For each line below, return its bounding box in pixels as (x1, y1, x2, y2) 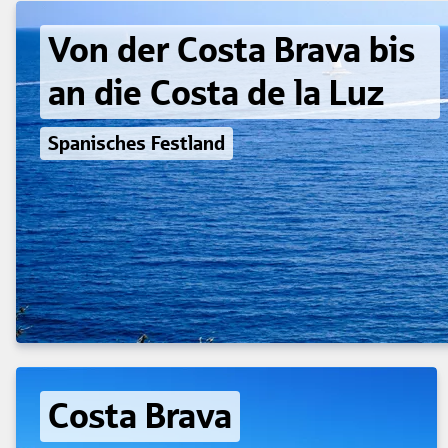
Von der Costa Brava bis (48, 29, 415, 70)
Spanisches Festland (48, 131, 225, 154)
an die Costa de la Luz (48, 72, 384, 113)
